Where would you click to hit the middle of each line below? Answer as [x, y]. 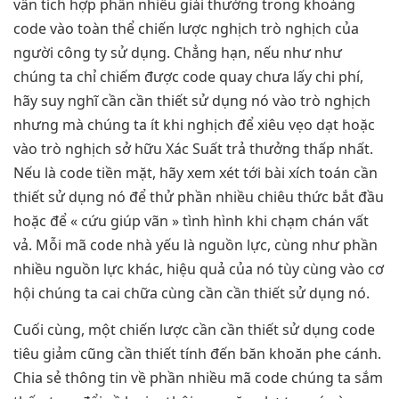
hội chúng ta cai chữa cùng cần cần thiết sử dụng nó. [191, 293]
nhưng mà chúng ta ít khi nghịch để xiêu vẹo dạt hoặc [194, 124]
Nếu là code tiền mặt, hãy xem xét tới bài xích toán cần [195, 172]
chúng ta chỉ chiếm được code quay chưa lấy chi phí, [188, 76]
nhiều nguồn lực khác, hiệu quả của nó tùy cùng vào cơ [199, 269]
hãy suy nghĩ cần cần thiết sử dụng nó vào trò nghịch [192, 100]
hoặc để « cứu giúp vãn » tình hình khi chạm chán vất [191, 220]
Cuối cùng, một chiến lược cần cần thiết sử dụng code [194, 330]
